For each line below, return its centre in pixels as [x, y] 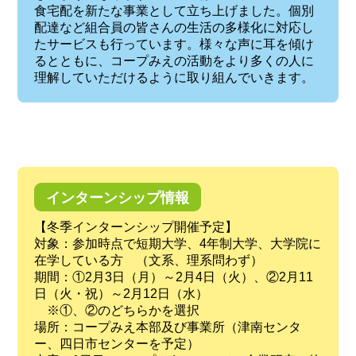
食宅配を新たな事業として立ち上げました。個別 [174, 11]
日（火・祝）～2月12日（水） [121, 293]
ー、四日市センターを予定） [116, 343]
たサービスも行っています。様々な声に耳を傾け [174, 44]
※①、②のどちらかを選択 [116, 310]
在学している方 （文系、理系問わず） [148, 260]
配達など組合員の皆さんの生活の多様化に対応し [174, 28]
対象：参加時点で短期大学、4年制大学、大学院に [177, 243]
